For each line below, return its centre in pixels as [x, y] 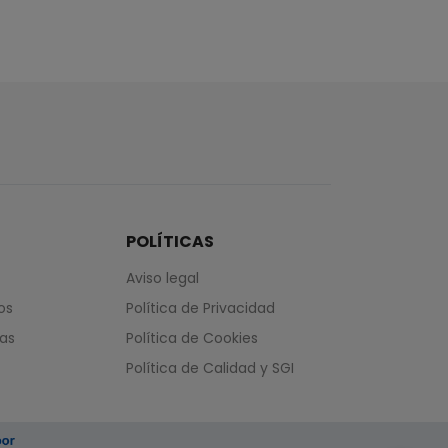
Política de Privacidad [200, 308]
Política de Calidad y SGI [209, 368]
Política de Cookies [191, 338]
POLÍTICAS [169, 242]
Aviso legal [162, 278]
